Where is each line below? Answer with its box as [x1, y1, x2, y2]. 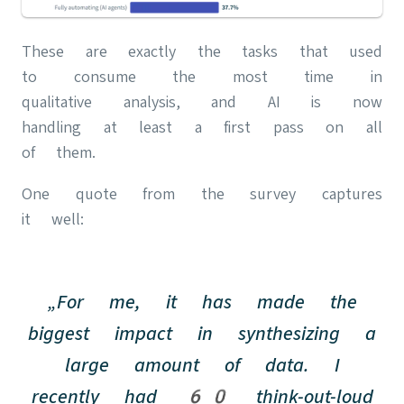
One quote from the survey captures [22, 183, 382, 203]
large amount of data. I [64, 353, 340, 376]
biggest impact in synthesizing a [28, 321, 376, 344]
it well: [22, 208, 84, 228]
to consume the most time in [22, 66, 382, 86]
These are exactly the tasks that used [22, 41, 382, 60]
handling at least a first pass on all [22, 116, 382, 136]
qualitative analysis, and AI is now [22, 91, 382, 111]
